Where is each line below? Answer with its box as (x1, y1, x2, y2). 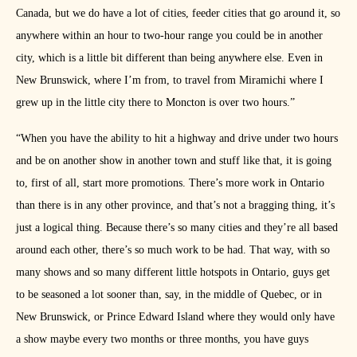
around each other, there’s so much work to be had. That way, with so (16, 244, 330, 257)
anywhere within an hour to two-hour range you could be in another (16, 29, 323, 42)
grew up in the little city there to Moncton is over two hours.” (16, 96, 295, 109)
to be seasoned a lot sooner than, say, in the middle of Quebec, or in (16, 288, 322, 301)
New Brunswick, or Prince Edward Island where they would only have (16, 311, 335, 324)
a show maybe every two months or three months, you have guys (16, 333, 308, 346)
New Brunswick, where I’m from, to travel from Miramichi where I (16, 74, 324, 87)
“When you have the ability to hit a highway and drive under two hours (16, 132, 338, 145)
